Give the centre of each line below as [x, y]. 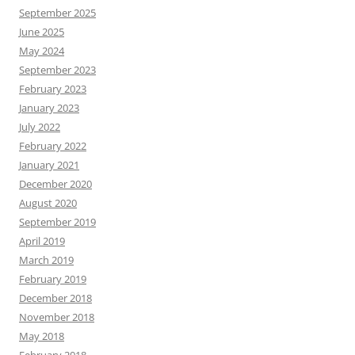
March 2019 [46, 260]
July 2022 [40, 127]
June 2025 [42, 32]
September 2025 [57, 13]
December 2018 [55, 298]
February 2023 [53, 89]
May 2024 [42, 51]
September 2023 [57, 70]
